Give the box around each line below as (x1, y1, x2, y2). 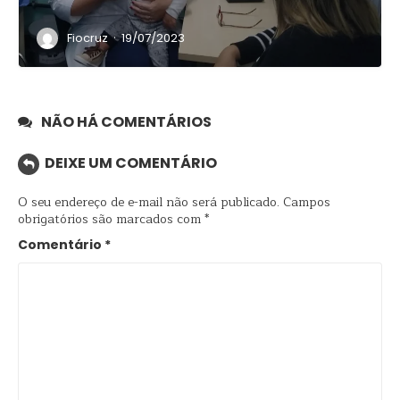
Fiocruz (67, 29, 108, 46)
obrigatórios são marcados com (18, 209, 204, 230)
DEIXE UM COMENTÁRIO (45, 153, 217, 174)
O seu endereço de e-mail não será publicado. (18, 192, 279, 213)
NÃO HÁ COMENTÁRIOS (41, 112, 212, 132)
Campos (283, 192, 330, 213)
